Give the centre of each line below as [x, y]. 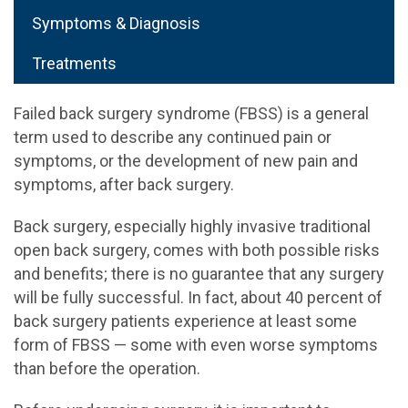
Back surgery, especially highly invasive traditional [192, 226]
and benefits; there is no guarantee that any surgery [199, 274]
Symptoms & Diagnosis [116, 23]
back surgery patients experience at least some [185, 321]
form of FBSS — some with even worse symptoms [196, 345]
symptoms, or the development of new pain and [186, 161]
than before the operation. [107, 368]
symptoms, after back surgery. [124, 184]
